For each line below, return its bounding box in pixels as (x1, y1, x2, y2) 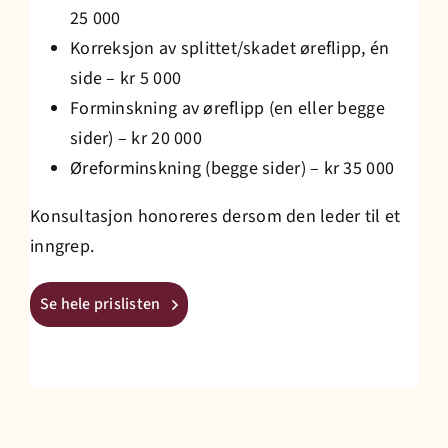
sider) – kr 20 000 (70, 126, 202, 152)
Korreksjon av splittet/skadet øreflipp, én (70, 36, 390, 62)
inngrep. (30, 234, 95, 260)
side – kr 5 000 (70, 66, 182, 92)
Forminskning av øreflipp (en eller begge (70, 96, 385, 122)
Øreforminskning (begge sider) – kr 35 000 (70, 156, 395, 182)
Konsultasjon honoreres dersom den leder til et (30, 204, 401, 230)
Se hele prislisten (40, 293, 161, 316)
